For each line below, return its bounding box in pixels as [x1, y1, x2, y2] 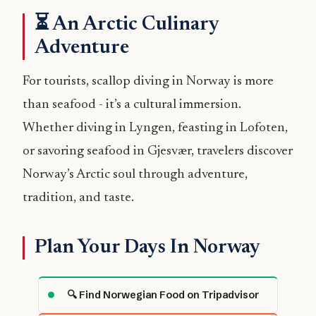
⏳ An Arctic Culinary [35, 14, 219, 35]
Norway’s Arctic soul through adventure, [23, 167, 248, 181]
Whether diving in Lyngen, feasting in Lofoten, [23, 121, 288, 135]
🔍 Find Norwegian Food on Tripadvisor [67, 288, 259, 301]
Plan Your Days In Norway [35, 237, 260, 257]
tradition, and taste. [23, 190, 134, 205]
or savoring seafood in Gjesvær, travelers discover [23, 144, 293, 158]
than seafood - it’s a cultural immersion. [23, 97, 241, 111]
